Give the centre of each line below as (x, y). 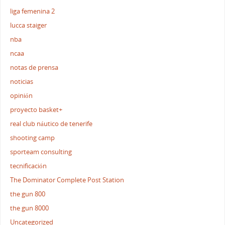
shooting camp (33, 138)
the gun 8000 (30, 208)
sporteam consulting (41, 152)
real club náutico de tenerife (51, 124)
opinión (22, 95)
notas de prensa (34, 67)
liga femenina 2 (33, 11)
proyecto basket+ (36, 109)
